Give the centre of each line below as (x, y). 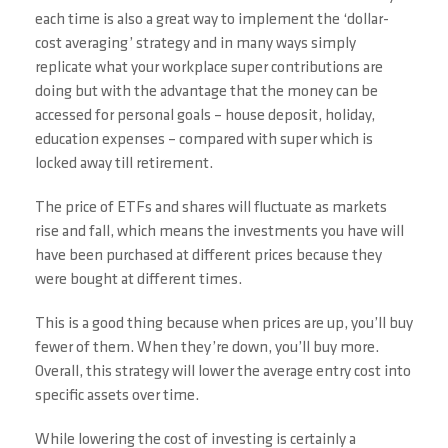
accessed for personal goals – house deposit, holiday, (205, 116)
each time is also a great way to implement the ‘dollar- (212, 20)
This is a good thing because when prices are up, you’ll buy (224, 324)
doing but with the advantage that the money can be (206, 92)
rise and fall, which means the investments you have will (219, 232)
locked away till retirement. (124, 164)
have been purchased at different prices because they (208, 256)
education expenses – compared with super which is (204, 140)
